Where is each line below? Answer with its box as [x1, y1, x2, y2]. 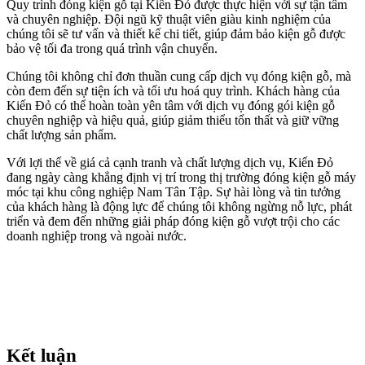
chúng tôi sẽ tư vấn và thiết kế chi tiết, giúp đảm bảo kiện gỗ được [7, 27, 345, 42]
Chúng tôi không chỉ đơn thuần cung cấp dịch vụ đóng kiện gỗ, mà [7, 69, 351, 84]
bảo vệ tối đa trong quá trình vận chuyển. [7, 42, 218, 56]
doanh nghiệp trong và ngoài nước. [7, 229, 187, 244]
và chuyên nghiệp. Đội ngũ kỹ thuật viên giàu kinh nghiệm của [7, 12, 331, 27]
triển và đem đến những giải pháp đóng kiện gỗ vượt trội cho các [7, 214, 340, 229]
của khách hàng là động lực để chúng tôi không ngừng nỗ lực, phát [7, 200, 352, 214]
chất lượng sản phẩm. [7, 128, 117, 143]
